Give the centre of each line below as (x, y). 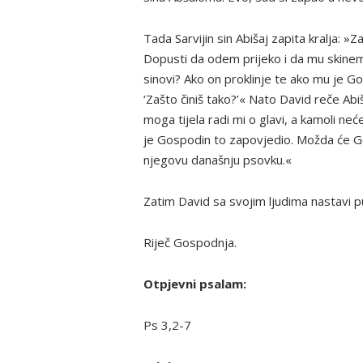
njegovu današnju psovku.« (218, 159)
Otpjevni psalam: (195, 283)
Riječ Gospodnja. (190, 242)
